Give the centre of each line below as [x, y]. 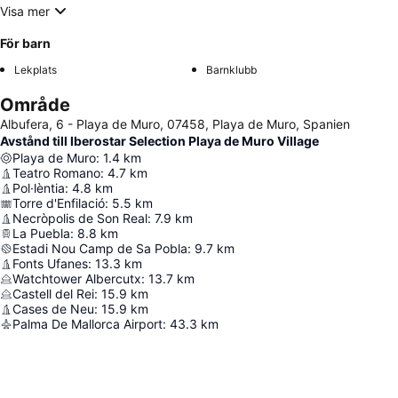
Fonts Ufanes [50, 264]
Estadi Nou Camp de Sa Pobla [100, 249]
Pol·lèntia [39, 188]
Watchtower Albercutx [77, 279]
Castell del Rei [53, 294]
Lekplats [36, 70]
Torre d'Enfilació [59, 203]
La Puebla [41, 234]
